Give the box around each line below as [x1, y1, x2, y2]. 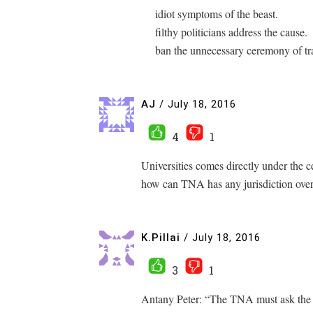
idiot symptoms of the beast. [155, 6, 278, 21]
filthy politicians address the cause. [155, 24, 307, 39]
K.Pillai [141, 231, 180, 244]
